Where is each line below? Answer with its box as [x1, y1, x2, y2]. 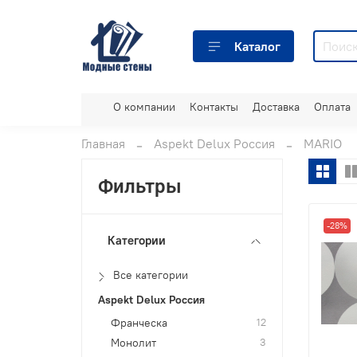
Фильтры [98, 175, 182, 198]
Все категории [113, 267, 189, 282]
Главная [81, 135, 125, 152]
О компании [113, 99, 175, 114]
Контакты [190, 99, 238, 114]
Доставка [253, 99, 300, 114]
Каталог [234, 38, 280, 55]
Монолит [111, 335, 157, 350]
